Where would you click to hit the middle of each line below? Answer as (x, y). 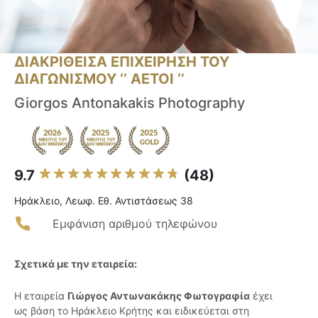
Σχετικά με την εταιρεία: (76, 264)
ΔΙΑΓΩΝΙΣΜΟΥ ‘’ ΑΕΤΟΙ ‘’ (99, 79)
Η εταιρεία (41, 296)
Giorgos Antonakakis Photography (130, 103)
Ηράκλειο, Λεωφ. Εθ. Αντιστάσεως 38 (104, 201)
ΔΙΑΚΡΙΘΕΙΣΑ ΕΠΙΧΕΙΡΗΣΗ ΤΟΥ (122, 62)
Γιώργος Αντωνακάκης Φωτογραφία (159, 296)
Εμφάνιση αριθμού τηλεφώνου (135, 224)
